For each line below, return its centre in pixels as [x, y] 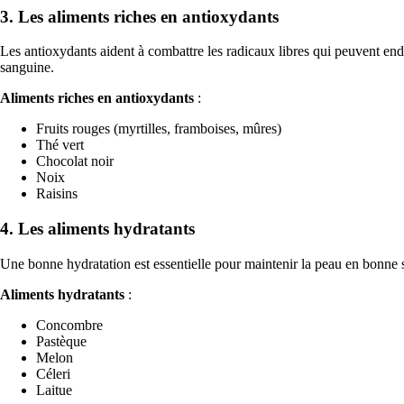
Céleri [53, 373]
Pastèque [61, 341]
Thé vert [60, 145]
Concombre [69, 325]
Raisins [57, 194]
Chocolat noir [75, 161]
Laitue [54, 390]
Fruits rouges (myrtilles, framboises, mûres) [159, 129]
